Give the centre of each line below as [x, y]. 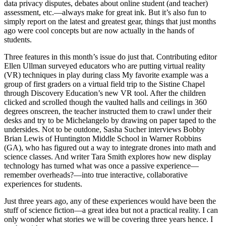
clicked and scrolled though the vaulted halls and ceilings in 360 [105, 102]
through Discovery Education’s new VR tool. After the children [105, 93]
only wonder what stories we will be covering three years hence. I [108, 219]
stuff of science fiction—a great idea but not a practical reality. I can [111, 210]
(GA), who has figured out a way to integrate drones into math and [110, 148]
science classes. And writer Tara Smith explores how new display [108, 157]
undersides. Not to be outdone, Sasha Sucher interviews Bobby [104, 130]
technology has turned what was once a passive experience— [101, 166]
